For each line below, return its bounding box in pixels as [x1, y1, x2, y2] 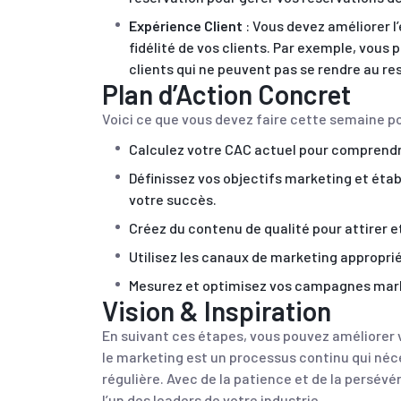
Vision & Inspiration [102, 294, 331, 327]
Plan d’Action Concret [102, 78, 351, 110]
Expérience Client [129, 17, 243, 34]
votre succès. [129, 191, 217, 208]
